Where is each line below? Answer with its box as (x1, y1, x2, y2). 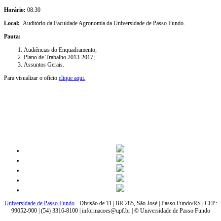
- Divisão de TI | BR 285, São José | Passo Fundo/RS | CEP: (74, 200, 217, 207)
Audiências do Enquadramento (24, 46, 95, 54)
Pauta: (4, 33, 21, 40)
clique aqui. (59, 74, 85, 82)
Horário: (4, 6, 26, 14)
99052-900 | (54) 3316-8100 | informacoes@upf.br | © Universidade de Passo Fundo (11, 207, 210, 215)
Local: (4, 20, 20, 27)
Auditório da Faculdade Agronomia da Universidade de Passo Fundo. (20, 20, 185, 27)
